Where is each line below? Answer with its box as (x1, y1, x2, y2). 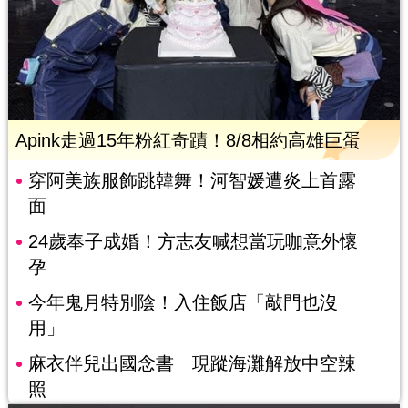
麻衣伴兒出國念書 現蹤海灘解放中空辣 (27, 352, 356, 373)
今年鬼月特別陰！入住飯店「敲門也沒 (27, 291, 338, 312)
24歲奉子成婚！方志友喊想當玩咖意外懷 (27, 230, 358, 251)
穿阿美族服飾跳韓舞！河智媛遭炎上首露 (27, 169, 356, 190)
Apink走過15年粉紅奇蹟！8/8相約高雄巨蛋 (15, 129, 361, 150)
